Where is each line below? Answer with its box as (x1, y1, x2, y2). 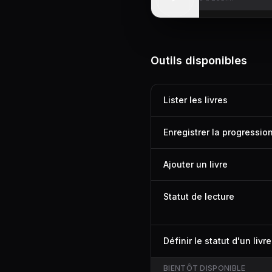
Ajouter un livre (163, 159, 228, 169)
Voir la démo (151, 17, 199, 26)
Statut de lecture (163, 191, 234, 202)
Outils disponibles (151, 54, 247, 67)
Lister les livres (163, 95, 228, 105)
